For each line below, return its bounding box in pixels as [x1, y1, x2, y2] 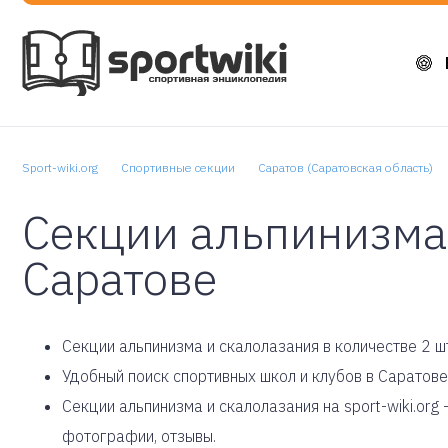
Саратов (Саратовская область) [258, 160, 433, 175]
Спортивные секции [121, 160, 235, 175]
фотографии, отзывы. [62, 426, 216, 446]
